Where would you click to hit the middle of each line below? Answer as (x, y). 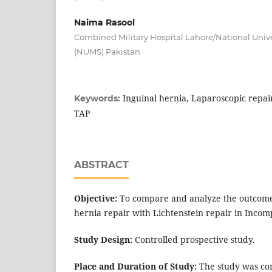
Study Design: (103, 239)
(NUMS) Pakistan (107, 51)
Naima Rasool (104, 22)
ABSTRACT (101, 165)
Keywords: (98, 98)
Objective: (96, 198)
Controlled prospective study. (194, 239)
